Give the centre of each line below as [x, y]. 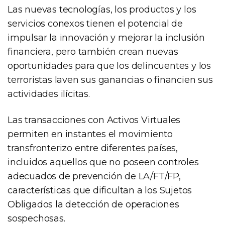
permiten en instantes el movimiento [90, 134]
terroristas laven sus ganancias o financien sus [110, 80]
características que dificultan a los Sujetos [100, 191]
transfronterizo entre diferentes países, [93, 148]
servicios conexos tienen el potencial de [95, 24]
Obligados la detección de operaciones [93, 205]
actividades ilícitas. [49, 94]
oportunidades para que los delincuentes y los [109, 66]
